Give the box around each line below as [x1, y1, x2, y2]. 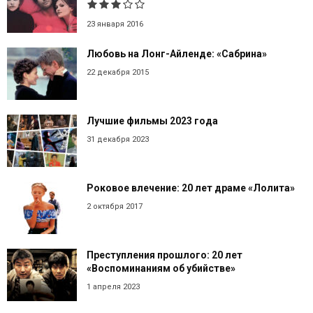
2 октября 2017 [87, 201, 143, 211]
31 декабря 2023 [87, 134, 149, 144]
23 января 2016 [87, 19, 143, 29]
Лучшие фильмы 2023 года [87, 115, 218, 126]
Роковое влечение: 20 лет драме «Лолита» [87, 182, 295, 194]
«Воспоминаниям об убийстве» [87, 262, 235, 274]
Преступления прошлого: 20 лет [87, 249, 242, 261]
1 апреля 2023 [87, 282, 140, 291]
